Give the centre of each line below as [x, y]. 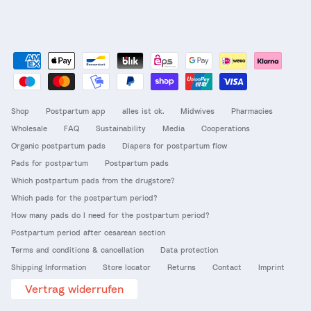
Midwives [197, 111]
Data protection [189, 250]
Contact [227, 267]
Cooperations [226, 128]
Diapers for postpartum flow [175, 146]
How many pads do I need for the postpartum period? [110, 215]
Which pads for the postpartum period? [84, 198]
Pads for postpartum [50, 163]
